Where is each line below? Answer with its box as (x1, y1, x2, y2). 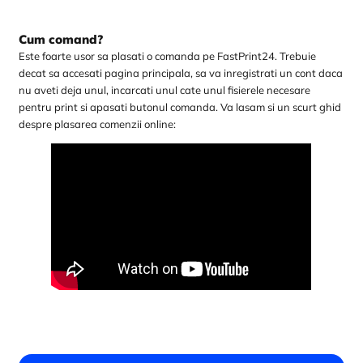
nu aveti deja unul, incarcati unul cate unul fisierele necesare (19, 83, 311, 96)
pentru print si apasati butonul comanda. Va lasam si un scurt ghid (19, 100, 342, 113)
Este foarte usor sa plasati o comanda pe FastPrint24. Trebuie (19, 49, 317, 62)
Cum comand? (19, 32, 104, 47)
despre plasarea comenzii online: (19, 117, 177, 130)
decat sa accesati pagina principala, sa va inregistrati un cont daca (19, 66, 344, 79)
